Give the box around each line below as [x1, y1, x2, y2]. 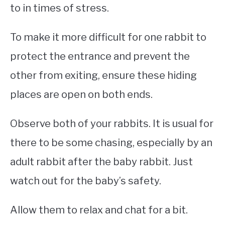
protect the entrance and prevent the [10, 50, 190, 63]
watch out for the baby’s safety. [10, 175, 161, 187]
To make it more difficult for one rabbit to [10, 31, 206, 44]
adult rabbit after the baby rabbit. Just [10, 156, 193, 168]
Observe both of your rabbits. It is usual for [10, 118, 213, 130]
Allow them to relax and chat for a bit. [10, 204, 188, 216]
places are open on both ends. [10, 88, 153, 101]
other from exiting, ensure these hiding [10, 69, 197, 82]
